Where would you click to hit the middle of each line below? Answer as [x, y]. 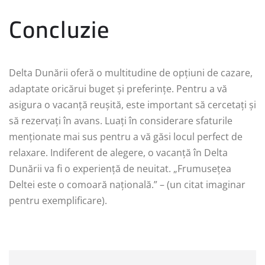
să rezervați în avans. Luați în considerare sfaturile [121, 120]
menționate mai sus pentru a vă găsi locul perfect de [126, 136]
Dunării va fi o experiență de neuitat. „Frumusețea [120, 168]
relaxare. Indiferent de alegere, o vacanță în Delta [118, 152]
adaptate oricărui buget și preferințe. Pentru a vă [118, 88]
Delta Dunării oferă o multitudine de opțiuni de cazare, [131, 72]
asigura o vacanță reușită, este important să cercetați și [132, 104]
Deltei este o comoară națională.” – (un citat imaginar [127, 184]
